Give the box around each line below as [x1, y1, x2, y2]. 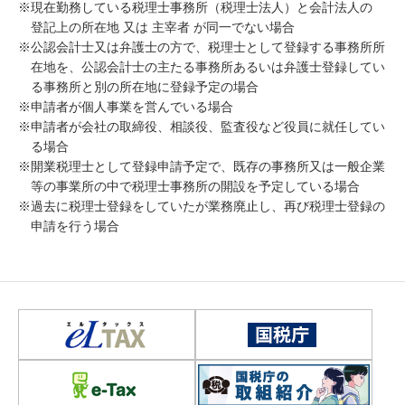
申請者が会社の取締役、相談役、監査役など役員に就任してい [31, 119, 385, 134]
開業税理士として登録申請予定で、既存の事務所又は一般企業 [31, 159, 385, 174]
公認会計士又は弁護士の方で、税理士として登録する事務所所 [31, 40, 385, 54]
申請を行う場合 [31, 219, 119, 233]
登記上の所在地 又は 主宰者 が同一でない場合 [31, 20, 295, 34]
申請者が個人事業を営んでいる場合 [31, 99, 233, 114]
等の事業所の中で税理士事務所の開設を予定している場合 [31, 179, 360, 193]
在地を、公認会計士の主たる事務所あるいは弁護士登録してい [31, 60, 385, 74]
